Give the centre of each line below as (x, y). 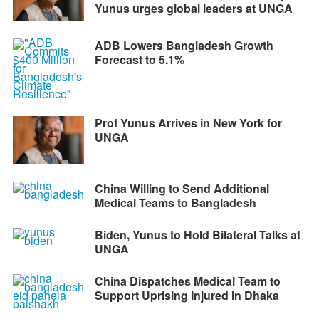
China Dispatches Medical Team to (187, 281)
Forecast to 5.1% (139, 59)
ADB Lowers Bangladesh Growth (184, 45)
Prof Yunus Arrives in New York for (188, 122)
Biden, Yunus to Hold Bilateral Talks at (197, 234)
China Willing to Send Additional (182, 188)
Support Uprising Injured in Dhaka (187, 295)
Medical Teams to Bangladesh (175, 202)
